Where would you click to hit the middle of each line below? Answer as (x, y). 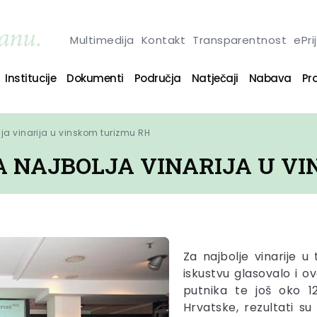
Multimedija (102, 40)
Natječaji (215, 78)
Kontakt (163, 40)
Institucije (31, 78)
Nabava (270, 78)
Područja (157, 78)
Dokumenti (95, 78)
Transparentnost (240, 40)
